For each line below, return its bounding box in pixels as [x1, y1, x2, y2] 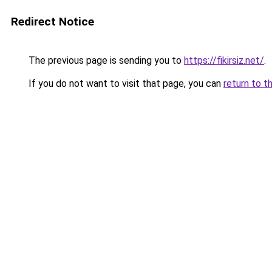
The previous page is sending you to [26, 55, 184, 66]
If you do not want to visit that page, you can [26, 78, 223, 89]
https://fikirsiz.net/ [184, 55, 264, 66]
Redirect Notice [11, 15, 94, 29]
